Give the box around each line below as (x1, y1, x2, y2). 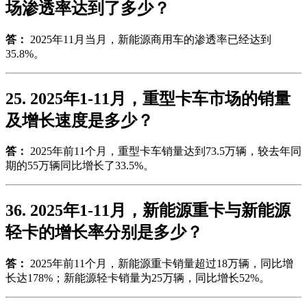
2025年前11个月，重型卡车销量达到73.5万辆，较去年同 (27, 145, 302, 158)
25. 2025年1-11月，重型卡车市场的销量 (5, 89, 291, 108)
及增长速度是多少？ (5, 111, 153, 130)
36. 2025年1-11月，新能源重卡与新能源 (5, 201, 291, 220)
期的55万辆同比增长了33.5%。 (5, 160, 154, 172)
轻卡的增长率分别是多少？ (5, 223, 203, 242)
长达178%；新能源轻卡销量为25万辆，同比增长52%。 (5, 272, 270, 284)
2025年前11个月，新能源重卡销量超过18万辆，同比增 (27, 258, 293, 270)
